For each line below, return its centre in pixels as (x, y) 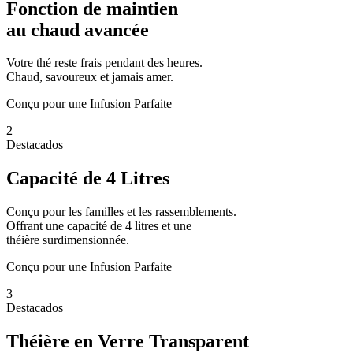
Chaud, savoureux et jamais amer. (90, 77)
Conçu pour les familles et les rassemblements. (121, 212)
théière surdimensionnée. (68, 240)
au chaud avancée (78, 30)
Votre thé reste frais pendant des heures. (104, 63)
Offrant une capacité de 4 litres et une (99, 226)
